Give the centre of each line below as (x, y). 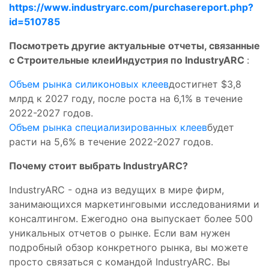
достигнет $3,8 (205, 84)
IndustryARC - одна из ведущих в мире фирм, (116, 189)
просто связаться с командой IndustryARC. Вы (119, 261)
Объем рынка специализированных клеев (108, 127)
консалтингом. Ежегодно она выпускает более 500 (131, 218)
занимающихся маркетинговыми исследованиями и (134, 204)
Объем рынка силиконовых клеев (89, 84)
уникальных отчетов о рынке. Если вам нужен (119, 233)
